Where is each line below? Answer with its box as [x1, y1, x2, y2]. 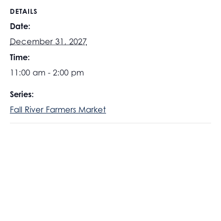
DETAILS [10, 7, 37, 16]
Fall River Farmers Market [10, 105, 106, 115]
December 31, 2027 [10, 37, 87, 47]
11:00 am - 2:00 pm [10, 68, 84, 78]
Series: [10, 89, 34, 100]
